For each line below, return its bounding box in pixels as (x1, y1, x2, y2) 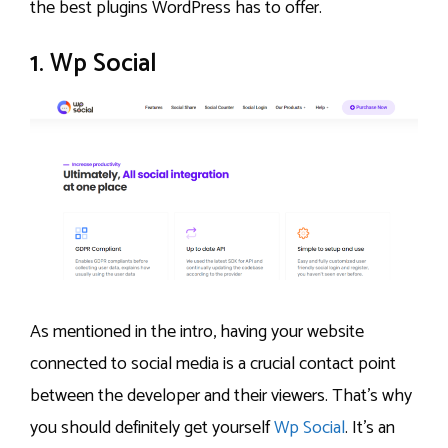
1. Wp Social (30, 42, 157, 85)
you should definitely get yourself (30, 413, 274, 444)
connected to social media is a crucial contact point (30, 349, 396, 380)
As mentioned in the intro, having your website (30, 317, 364, 348)
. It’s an (345, 413, 395, 444)
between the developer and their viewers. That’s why (30, 381, 412, 412)
